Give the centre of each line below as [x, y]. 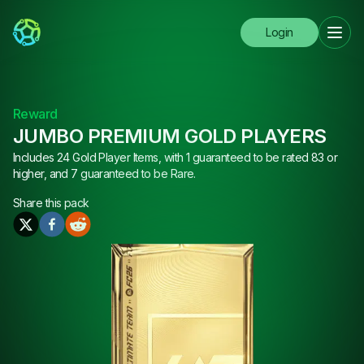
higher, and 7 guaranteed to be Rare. [104, 173]
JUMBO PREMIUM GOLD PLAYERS [170, 136]
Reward [35, 114]
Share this [39, 203]
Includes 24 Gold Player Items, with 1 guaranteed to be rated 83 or [175, 157]
